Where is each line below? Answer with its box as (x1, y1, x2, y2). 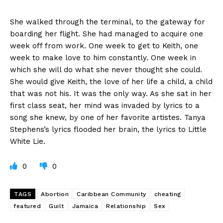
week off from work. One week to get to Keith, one (10, 41, 198, 51)
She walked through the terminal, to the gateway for (10, 17, 205, 27)
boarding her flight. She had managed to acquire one (10, 29, 203, 39)
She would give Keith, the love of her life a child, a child (10, 77, 213, 87)
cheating (154, 191, 181, 198)
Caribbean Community (77, 191, 146, 198)
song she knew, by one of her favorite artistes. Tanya (10, 113, 206, 122)
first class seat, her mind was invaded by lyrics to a (10, 101, 200, 111)
